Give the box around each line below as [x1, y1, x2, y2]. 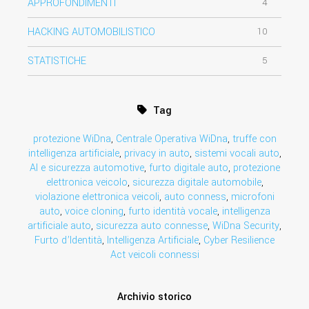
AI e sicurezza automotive [29, 160, 144, 175]
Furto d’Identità [34, 232, 102, 248]
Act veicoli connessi [110, 247, 199, 262]
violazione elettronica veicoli [34, 189, 159, 204]
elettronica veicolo [46, 175, 128, 190]
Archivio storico [117, 289, 192, 304]
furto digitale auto [148, 160, 228, 175]
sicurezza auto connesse [96, 218, 208, 233]
